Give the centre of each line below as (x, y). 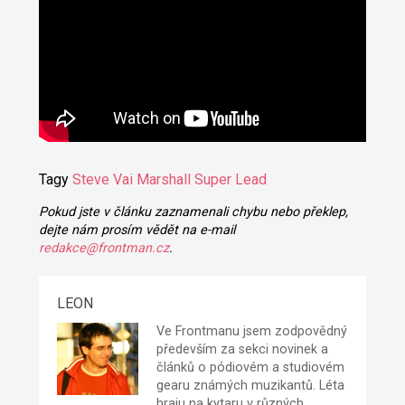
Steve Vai (102, 180)
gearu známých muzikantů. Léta (250, 385)
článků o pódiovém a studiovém (250, 367)
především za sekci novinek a (242, 349)
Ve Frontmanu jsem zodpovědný (251, 331)
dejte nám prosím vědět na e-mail (137, 230)
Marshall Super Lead (201, 180)
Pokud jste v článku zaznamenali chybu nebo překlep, (193, 212)
